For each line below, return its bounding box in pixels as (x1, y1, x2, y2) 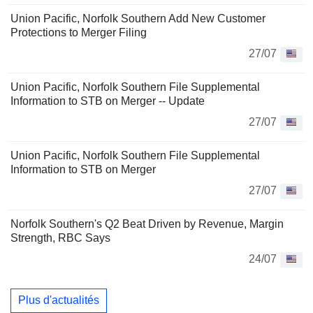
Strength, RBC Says (10, 231, 110, 244)
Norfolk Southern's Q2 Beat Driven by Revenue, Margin (10, 217, 284, 230)
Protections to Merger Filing (10, 26, 147, 38)
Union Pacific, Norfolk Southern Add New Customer (10, 12, 265, 24)
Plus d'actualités (18, 294, 99, 307)
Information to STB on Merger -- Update (10, 94, 205, 107)
